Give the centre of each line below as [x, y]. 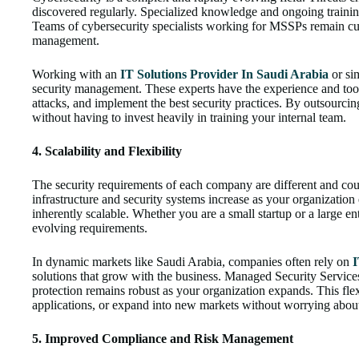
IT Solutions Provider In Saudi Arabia [224, 75]
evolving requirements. [90, 228]
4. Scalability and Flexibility [107, 151]
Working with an [76, 75]
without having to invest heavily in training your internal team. [189, 118]
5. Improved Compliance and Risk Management [163, 339]
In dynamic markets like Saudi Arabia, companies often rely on [192, 262]
